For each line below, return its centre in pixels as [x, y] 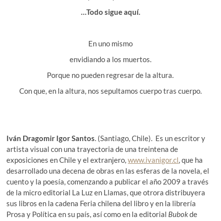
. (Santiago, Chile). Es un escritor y [150, 138]
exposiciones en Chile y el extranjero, [67, 160]
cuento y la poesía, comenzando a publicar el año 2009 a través [108, 182]
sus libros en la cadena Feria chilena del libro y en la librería [101, 203]
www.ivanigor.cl [153, 160]
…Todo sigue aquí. [110, 12]
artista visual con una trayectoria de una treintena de [92, 149]
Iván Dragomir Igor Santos [51, 138]
